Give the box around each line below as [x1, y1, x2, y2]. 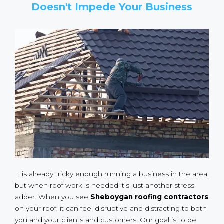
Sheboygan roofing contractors [90, 193, 208, 201]
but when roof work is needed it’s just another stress [15, 181, 194, 190]
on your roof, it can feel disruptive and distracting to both [15, 204, 207, 213]
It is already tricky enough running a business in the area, [15, 170, 209, 178]
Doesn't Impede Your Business [31, 1, 192, 13]
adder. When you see [15, 193, 90, 201]
